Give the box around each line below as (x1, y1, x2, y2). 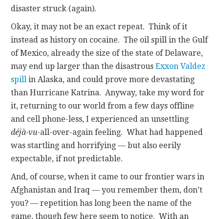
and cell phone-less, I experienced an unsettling (11, 114, 189, 124)
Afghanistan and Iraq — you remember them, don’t (11, 185, 203, 195)
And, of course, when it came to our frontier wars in (11, 172, 205, 181)
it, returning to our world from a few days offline (11, 101, 195, 110)
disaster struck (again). (11, 3, 97, 13)
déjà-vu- (11, 127, 41, 137)
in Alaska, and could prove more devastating (26, 74, 195, 84)
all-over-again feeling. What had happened (40, 127, 203, 137)
